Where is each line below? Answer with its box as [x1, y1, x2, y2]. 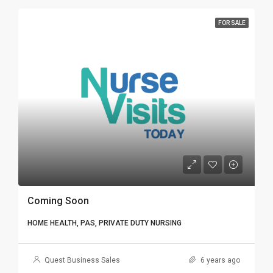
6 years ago [199, 256, 240, 264]
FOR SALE [218, 19, 246, 26]
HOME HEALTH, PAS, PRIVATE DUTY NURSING [27, 219, 182, 227]
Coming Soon [27, 195, 89, 207]
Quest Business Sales [44, 256, 120, 264]
